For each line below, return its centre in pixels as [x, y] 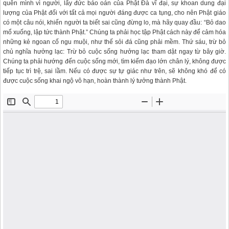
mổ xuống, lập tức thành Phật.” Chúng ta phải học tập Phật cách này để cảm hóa [114, 32]
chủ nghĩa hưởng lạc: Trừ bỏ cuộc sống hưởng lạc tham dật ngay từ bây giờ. [114, 52]
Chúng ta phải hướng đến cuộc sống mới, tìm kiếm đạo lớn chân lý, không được [114, 61]
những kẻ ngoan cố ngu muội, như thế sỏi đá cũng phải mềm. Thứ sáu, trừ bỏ [114, 42]
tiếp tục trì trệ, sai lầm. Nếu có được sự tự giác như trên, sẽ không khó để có [114, 71]
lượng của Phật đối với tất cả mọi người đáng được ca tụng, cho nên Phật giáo [114, 13]
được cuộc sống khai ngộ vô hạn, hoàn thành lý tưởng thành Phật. [95, 81]
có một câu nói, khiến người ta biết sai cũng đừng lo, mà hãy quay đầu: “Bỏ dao [114, 22]
